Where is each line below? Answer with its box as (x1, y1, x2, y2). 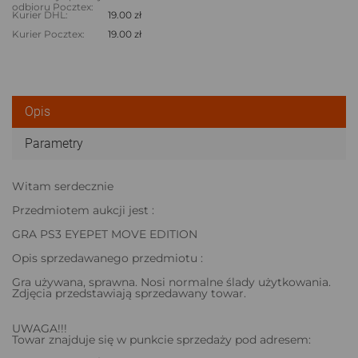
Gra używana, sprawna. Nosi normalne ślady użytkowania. (12, 274, 331, 289)
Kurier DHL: (12, 8, 68, 21)
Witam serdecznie (12, 178, 113, 193)
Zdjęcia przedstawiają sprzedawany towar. (12, 285, 246, 300)
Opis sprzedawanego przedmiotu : (12, 250, 203, 265)
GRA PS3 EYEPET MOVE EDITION (12, 226, 197, 241)
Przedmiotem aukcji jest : (12, 202, 154, 217)
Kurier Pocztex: (12, 27, 85, 40)
